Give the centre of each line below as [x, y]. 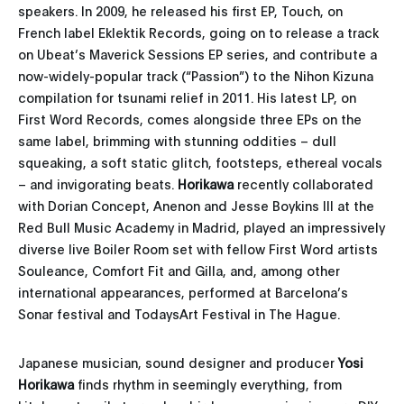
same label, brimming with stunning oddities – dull [177, 140]
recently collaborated [303, 183]
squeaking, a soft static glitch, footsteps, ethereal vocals [200, 161]
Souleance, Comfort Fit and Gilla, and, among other [179, 270]
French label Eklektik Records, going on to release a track [198, 32]
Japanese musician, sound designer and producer [178, 362]
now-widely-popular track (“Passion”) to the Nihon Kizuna [196, 75]
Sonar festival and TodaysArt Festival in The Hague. [179, 313]
